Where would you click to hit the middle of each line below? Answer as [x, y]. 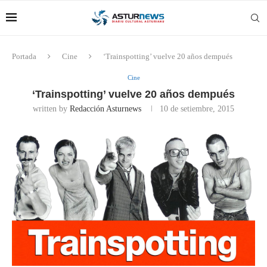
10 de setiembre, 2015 [197, 109]
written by [51, 109]
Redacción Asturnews [105, 109]
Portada [24, 56]
